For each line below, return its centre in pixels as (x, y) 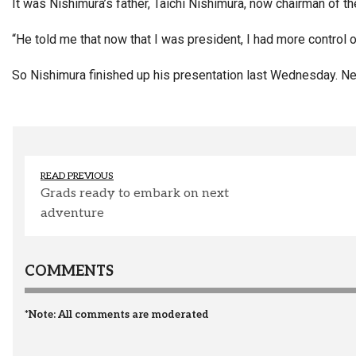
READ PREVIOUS (77, 176)
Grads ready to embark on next (135, 194)
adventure (72, 214)
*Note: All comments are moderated (117, 315)
